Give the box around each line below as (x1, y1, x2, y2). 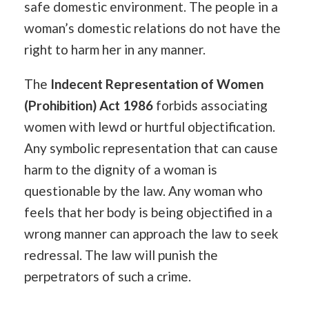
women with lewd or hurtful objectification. (24, 118, 275, 134)
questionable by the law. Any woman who (24, 182, 263, 199)
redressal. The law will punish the (24, 246, 218, 263)
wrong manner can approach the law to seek (24, 225, 279, 241)
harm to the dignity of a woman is (24, 161, 217, 177)
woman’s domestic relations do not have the (24, 19, 281, 36)
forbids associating (153, 97, 268, 113)
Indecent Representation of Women (50, 75, 263, 92)
